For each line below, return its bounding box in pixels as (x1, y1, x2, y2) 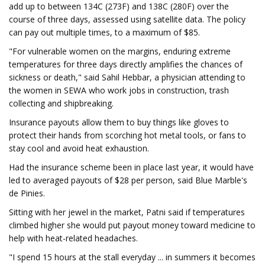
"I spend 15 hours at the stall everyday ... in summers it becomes (9, 251, 256, 263)
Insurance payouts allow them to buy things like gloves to (9, 117, 229, 128)
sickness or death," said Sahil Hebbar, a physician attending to (9, 72, 245, 83)
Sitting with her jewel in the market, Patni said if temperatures (9, 206, 245, 218)
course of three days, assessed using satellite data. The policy (9, 14, 245, 25)
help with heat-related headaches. (9, 232, 138, 244)
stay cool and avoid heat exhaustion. (9, 143, 149, 154)
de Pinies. (9, 188, 45, 199)
